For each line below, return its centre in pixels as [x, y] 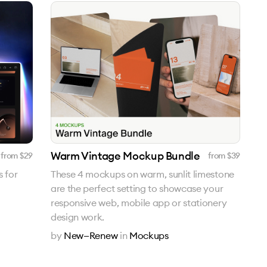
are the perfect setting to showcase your [137, 188]
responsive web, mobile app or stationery [139, 202]
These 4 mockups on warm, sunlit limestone [142, 174]
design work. [78, 217]
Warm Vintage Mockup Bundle [125, 156]
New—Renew [91, 235]
